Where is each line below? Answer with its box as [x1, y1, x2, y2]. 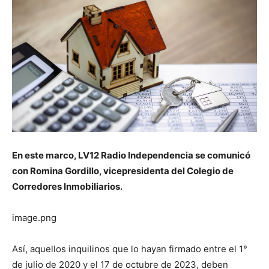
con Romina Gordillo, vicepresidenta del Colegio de [12, 165, 234, 177]
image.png [12, 212, 56, 224]
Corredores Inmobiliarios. [12, 181, 122, 193]
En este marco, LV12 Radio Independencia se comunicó [12, 150, 250, 162]
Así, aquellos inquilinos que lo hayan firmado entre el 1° [12, 243, 247, 255]
